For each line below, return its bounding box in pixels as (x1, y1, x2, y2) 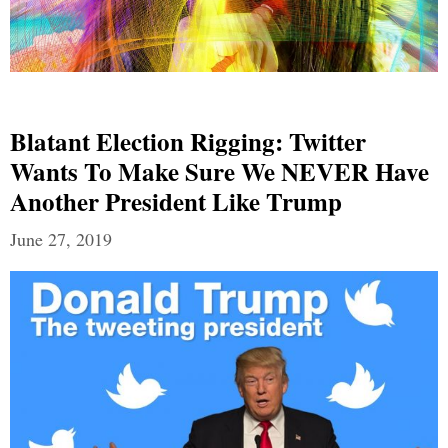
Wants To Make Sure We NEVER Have (10, 153, 429, 191)
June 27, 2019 (10, 227, 112, 252)
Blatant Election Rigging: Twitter (10, 123, 366, 161)
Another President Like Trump (10, 183, 342, 221)
